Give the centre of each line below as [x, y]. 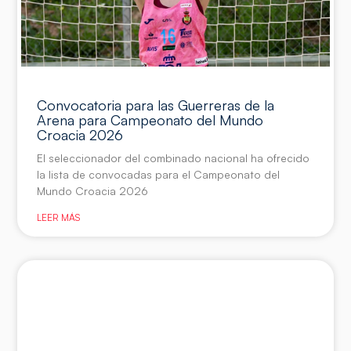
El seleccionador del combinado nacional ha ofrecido [174, 158]
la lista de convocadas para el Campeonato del [159, 175]
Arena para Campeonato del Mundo [150, 120]
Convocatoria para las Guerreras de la [156, 105]
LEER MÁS [59, 218]
